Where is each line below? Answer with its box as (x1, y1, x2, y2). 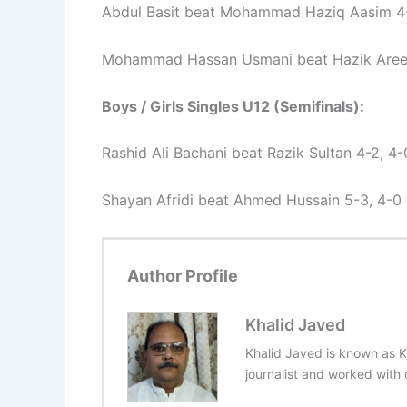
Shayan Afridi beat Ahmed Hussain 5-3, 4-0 (102, 190, 402, 209)
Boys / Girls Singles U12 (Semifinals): (102, 96, 364, 115)
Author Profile (127, 265, 238, 285)
